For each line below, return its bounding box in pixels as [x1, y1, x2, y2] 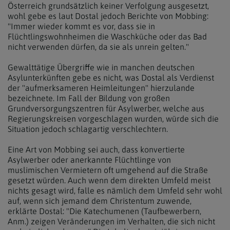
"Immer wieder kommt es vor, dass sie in [8, 22, 155, 31]
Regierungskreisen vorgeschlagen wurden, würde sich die [8, 114, 219, 123]
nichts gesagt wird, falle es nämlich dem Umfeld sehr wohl [8, 186, 222, 195]
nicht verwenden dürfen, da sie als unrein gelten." [8, 42, 189, 51]
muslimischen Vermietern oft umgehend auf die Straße [8, 165, 208, 175]
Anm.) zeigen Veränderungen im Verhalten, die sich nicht [8, 217, 215, 226]
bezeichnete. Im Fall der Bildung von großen [8, 93, 170, 103]
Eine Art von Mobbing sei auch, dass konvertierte [8, 145, 185, 154]
